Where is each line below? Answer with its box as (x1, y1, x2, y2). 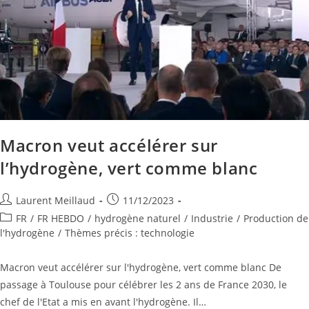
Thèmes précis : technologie (65, 226, 195, 240)
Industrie (191, 212, 233, 226)
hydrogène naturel (94, 212, 181, 226)
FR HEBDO (37, 212, 84, 226)
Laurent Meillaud (16, 194, 95, 208)
